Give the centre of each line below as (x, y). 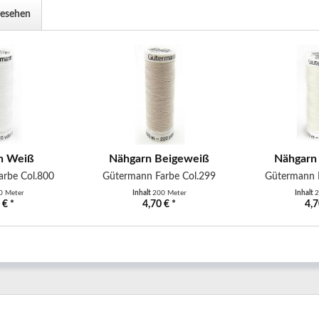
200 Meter (169, 193)
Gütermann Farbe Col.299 (159, 177)
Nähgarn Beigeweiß (159, 159)
